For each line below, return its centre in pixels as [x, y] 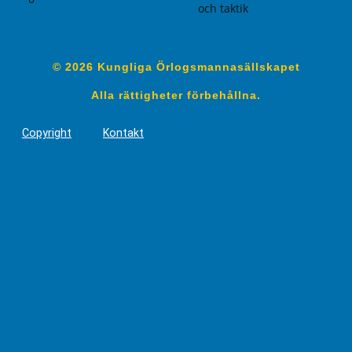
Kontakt [123, 132]
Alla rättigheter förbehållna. [176, 95]
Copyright [47, 132]
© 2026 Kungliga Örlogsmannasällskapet [176, 67]
